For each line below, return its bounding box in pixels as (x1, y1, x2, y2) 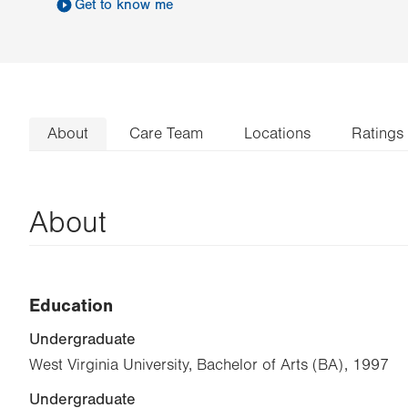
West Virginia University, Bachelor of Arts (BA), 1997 (29, 355, 389, 374)
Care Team (129, 124, 203, 143)
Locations (244, 124, 311, 143)
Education (29, 294, 113, 316)
